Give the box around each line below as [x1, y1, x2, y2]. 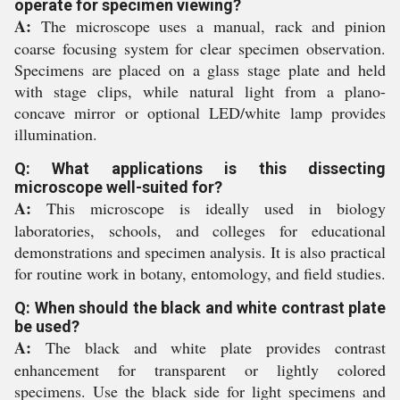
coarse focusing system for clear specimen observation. [14, 37, 386, 59]
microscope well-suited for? [14, 178, 222, 196]
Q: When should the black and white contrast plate [14, 298, 386, 317]
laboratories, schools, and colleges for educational [14, 220, 386, 241]
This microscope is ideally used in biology [31, 197, 386, 219]
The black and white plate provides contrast [31, 337, 386, 358]
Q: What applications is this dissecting [14, 159, 386, 178]
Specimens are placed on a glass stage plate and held [14, 59, 386, 80]
